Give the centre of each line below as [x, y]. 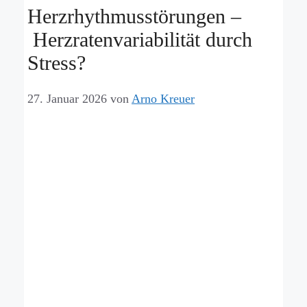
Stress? [57, 62]
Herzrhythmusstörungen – [134, 16]
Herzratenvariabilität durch [140, 39]
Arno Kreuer [163, 98]
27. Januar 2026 [67, 98]
